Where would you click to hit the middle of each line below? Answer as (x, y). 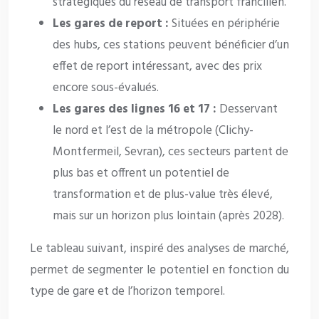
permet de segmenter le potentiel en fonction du (159, 270)
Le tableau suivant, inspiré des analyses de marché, (159, 249)
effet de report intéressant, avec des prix (157, 66)
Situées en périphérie (224, 23)
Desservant (247, 109)
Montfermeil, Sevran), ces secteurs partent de (171, 152)
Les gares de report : (111, 23)
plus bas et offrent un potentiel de (141, 173)
